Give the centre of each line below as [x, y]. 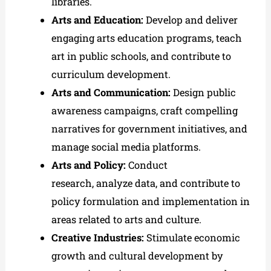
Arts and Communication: [111, 92]
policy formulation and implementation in [150, 201]
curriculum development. [111, 74]
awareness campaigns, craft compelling [144, 110]
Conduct [146, 165]
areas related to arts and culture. [126, 219]
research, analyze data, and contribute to [145, 183]
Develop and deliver [190, 19]
